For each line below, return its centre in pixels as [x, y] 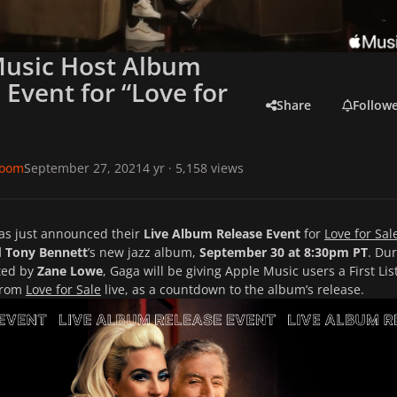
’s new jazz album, [144, 252]
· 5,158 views [204, 167]
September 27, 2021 [83, 167]
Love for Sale [63, 289]
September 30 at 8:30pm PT [284, 252]
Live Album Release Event [222, 233]
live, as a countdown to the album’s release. [233, 289]
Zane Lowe [70, 270]
